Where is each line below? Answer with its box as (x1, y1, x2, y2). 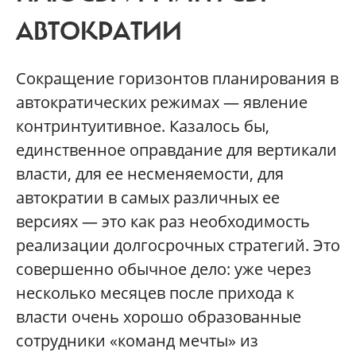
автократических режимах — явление (16, 91, 308, 113)
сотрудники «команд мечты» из (16, 329, 258, 351)
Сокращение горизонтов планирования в (16, 67, 339, 89)
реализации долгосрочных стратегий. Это (16, 234, 340, 256)
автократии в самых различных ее (16, 186, 280, 208)
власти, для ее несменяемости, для (16, 162, 284, 184)
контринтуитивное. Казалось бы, (16, 114, 269, 137)
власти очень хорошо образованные (16, 305, 301, 327)
